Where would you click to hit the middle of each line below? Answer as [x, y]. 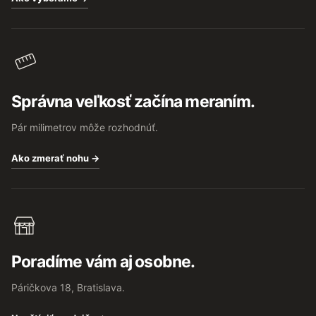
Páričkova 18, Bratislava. [68, 287]
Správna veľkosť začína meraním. [133, 101]
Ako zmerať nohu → [55, 158]
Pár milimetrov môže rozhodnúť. [85, 127]
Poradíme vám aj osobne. [103, 261]
